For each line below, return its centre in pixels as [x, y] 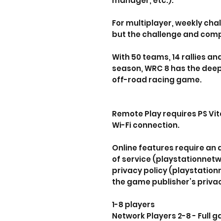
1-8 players [133, 204]
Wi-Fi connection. [146, 125]
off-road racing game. [157, 80]
